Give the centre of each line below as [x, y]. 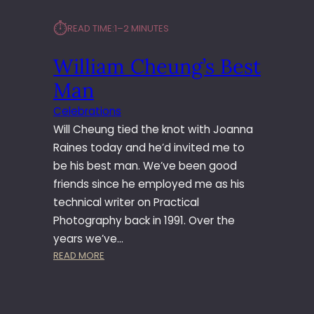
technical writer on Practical [126, 203]
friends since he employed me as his [149, 184]
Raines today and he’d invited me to [149, 148]
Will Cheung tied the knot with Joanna [153, 130]
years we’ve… [88, 239]
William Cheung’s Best [157, 67]
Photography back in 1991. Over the [144, 221]
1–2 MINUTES [142, 29]
